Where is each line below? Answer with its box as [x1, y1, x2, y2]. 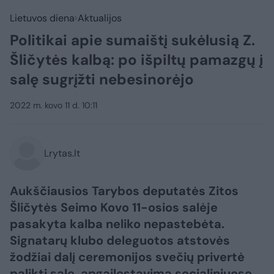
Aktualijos [78, 12, 122, 24]
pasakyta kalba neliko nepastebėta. [10, 216, 224, 232]
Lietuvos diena [10, 12, 75, 24]
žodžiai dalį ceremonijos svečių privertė [10, 249, 245, 265]
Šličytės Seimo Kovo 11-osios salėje [10, 199, 218, 215]
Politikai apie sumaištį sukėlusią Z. [10, 31, 255, 50]
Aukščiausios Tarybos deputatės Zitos [10, 183, 239, 199]
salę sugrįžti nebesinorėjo [10, 70, 194, 89]
